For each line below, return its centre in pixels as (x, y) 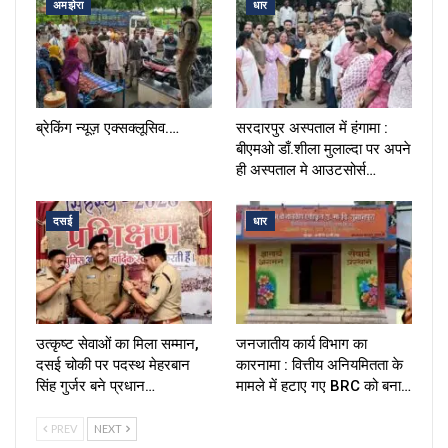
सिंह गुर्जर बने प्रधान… (95, 386)
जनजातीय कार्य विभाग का (301, 344)
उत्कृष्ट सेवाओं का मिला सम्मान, (117, 344)
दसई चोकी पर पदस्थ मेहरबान (113, 365)
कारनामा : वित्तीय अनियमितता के (319, 365)
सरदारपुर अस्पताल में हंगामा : (312, 128)
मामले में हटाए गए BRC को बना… (323, 386)
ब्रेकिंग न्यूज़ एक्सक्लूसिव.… (107, 128)
